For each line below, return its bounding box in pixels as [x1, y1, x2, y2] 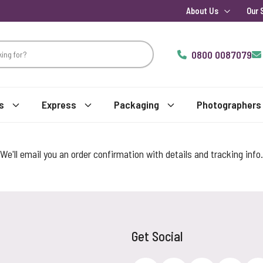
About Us [186, 6, 218, 16]
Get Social [131, 228, 183, 244]
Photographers [197, 98, 261, 111]
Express [42, 98, 76, 111]
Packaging [114, 98, 159, 111]
